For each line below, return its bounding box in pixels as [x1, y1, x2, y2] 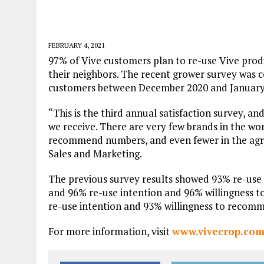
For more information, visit [48, 225, 172, 238]
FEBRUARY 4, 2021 [48, 41, 105, 49]
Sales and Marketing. [48, 147, 142, 160]
